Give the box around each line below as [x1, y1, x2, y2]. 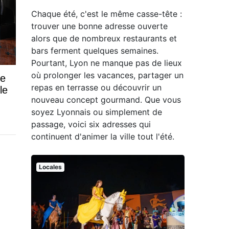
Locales [38, 163, 62, 171]
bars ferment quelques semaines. [31, 45, 158, 56]
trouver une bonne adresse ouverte [31, 21, 168, 32]
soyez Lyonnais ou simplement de [31, 107, 162, 118]
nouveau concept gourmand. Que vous [31, 95, 181, 105]
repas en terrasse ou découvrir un [31, 82, 162, 93]
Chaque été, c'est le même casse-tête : [31, 9, 182, 19]
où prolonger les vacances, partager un [31, 70, 184, 81]
